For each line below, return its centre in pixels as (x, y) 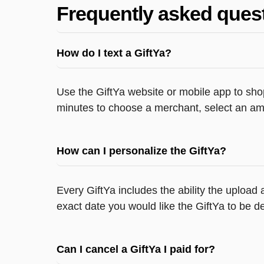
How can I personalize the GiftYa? (141, 151)
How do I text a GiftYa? (114, 52)
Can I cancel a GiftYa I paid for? (136, 249)
